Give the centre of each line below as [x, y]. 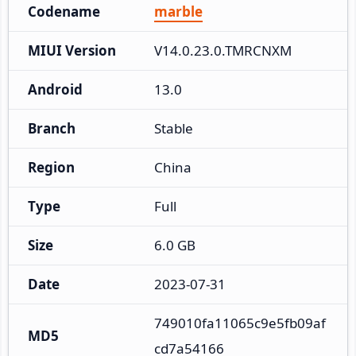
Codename [64, 11]
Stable [174, 128]
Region [51, 167]
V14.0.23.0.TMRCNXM [223, 50]
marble [178, 11]
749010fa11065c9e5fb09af [240, 323]
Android [55, 89]
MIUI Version [72, 50]
